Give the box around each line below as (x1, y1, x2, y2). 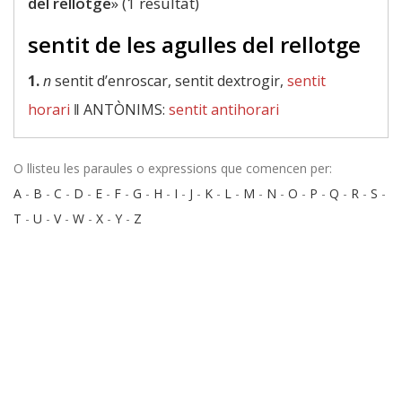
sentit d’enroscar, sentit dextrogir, (51, 71, 287, 91)
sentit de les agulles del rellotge (28, 30, 361, 59)
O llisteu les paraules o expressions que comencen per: (13, 160, 332, 177)
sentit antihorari (169, 100, 279, 119)
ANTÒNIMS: (83, 100, 169, 119)
